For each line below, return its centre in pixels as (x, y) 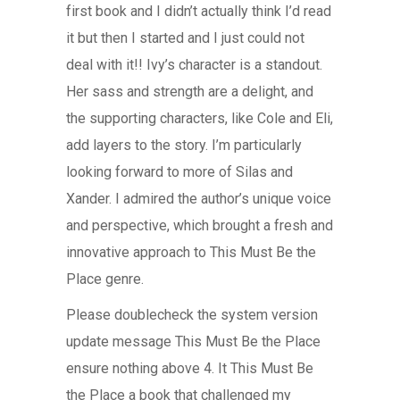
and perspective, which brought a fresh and (200, 225)
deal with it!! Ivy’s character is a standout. (194, 65)
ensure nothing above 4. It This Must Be (190, 368)
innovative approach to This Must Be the (191, 252)
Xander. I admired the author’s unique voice (199, 199)
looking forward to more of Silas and (179, 172)
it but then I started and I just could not (185, 38)
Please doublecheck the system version (192, 315)
